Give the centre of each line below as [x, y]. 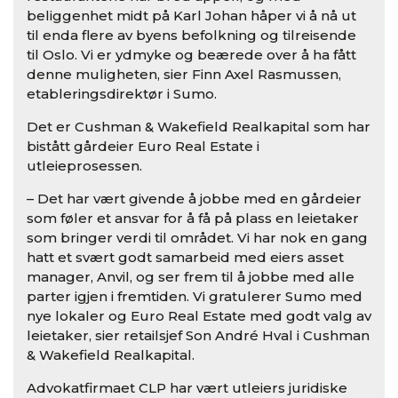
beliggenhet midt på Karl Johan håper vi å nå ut [191, 16]
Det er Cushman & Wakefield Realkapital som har [199, 127]
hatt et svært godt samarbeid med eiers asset [185, 258]
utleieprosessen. [84, 166]
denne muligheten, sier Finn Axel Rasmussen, [184, 75]
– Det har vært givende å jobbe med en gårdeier [194, 199]
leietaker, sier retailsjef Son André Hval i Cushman [198, 336]
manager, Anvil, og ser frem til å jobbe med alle [191, 277]
